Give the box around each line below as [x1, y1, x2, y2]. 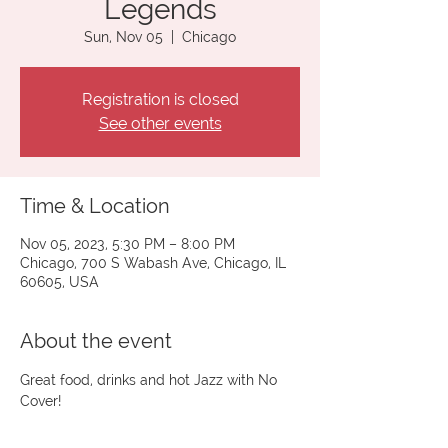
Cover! [20, 393, 61, 409]
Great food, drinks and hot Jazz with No [20, 372, 281, 388]
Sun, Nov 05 [84, 29, 163, 45]
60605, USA [20, 274, 99, 290]
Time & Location [20, 194, 170, 218]
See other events [98, 114, 222, 133]
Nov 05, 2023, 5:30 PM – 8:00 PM [20, 236, 235, 252]
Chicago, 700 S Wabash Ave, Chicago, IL [20, 255, 286, 271]
